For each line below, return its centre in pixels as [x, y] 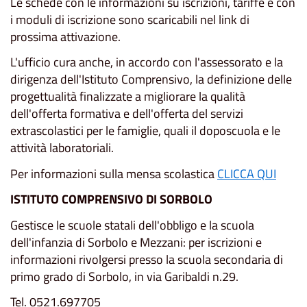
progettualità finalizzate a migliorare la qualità [128, 97]
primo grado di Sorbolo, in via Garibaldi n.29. [124, 276]
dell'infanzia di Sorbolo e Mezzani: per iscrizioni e [136, 242]
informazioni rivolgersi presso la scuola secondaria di [147, 259]
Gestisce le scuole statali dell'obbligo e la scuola [132, 225]
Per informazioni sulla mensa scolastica [114, 173]
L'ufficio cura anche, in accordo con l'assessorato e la [147, 62]
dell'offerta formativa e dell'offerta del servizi [127, 114]
